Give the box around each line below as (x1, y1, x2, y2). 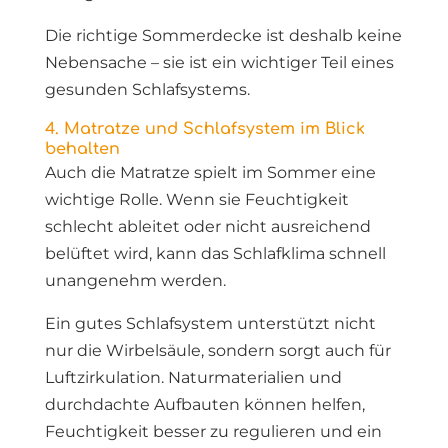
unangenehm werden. (44, 271, 226, 290)
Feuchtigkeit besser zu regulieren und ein (44, 422, 382, 441)
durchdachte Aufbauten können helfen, (44, 395, 365, 414)
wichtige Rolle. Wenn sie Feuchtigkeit (44, 190, 349, 209)
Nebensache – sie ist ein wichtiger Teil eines (44, 53, 394, 72)
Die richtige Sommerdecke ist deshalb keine (44, 26, 402, 45)
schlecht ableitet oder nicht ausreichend (44, 217, 371, 236)
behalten (44, 140, 120, 158)
